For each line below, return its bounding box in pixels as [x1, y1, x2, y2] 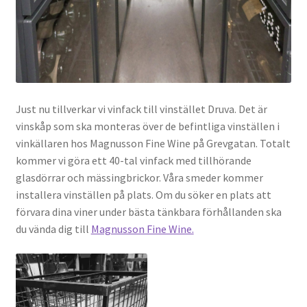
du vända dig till [15, 222, 91, 236]
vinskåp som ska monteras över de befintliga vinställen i [15, 119, 280, 134]
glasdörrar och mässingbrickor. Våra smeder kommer [15, 171, 263, 185]
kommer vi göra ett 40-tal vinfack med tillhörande [15, 153, 251, 168]
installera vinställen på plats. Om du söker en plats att [15, 188, 271, 202]
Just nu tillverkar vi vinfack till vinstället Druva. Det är [15, 102, 267, 116]
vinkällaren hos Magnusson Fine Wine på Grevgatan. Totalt [15, 136, 291, 151]
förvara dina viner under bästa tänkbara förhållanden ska [15, 205, 282, 219]
